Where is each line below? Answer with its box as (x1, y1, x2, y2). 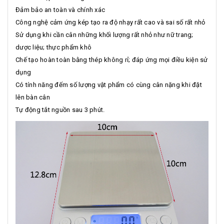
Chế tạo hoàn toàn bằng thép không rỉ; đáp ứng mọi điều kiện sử (15, 55, 208, 63)
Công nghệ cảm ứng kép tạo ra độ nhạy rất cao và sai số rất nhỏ (15, 18, 205, 26)
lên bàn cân (15, 93, 50, 101)
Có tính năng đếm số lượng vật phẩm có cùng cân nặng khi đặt (15, 80, 202, 88)
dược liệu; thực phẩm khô (15, 43, 91, 51)
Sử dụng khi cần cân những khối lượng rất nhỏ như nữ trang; (15, 30, 193, 38)
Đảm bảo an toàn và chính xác (15, 5, 105, 13)
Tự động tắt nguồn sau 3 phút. (15, 105, 105, 113)
